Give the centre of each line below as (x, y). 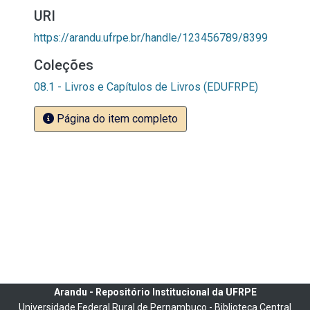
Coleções (64, 65)
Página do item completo (116, 119)
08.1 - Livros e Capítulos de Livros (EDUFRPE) (146, 87)
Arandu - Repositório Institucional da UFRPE (155, 292)
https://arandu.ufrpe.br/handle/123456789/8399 (151, 38)
